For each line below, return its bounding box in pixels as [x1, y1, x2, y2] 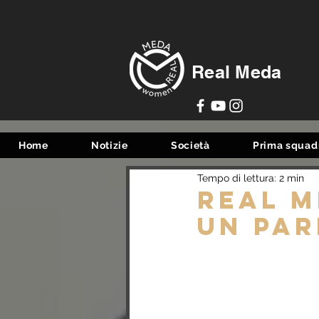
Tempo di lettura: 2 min [197, 172, 304, 184]
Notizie [90, 140, 128, 151]
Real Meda [192, 61, 282, 83]
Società [170, 140, 210, 151]
